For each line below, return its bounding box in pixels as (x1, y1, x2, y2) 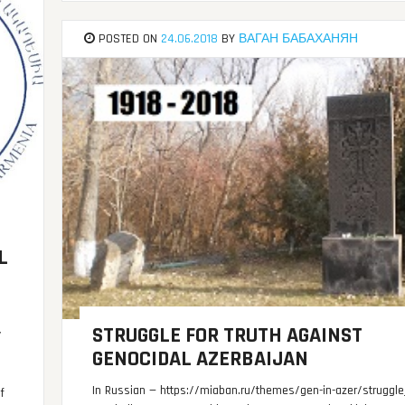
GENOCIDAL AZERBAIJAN (92, 345, 309, 373)
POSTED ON (94, 31, 161, 47)
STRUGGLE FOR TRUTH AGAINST (92, 322, 363, 350)
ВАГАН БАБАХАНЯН (238, 31, 358, 47)
